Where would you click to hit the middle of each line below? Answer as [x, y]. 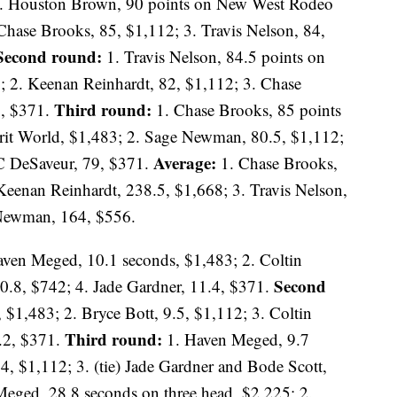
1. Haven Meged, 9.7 [236, 339]
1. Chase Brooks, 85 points [246, 110]
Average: [185, 163]
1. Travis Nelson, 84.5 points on [214, 57]
